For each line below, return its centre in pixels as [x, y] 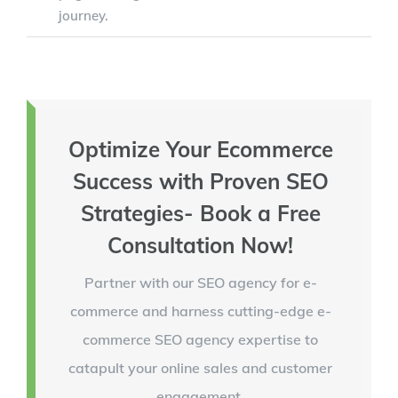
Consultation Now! [200, 245]
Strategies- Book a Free [200, 213]
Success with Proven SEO [200, 181]
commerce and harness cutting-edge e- [200, 310]
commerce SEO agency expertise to [200, 339]
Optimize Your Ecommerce [200, 149]
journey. [84, 16]
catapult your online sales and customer [200, 367]
